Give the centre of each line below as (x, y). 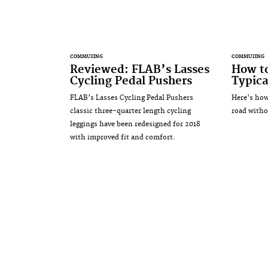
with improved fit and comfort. (123, 137)
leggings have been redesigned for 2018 (135, 124)
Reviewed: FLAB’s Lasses (140, 69)
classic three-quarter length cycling (130, 111)
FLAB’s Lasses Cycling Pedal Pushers (132, 98)
